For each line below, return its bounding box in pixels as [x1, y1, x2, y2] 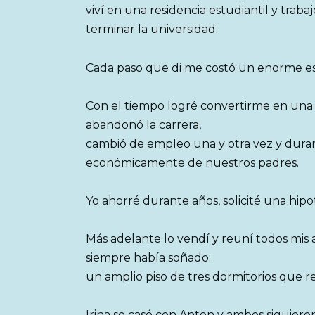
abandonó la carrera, [86, 117, 201, 131]
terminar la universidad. [86, 22, 218, 37]
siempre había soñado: [86, 251, 211, 265]
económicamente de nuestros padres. [86, 155, 299, 169]
